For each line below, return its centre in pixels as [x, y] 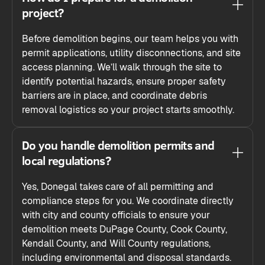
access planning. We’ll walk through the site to [122, 67]
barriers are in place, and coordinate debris [114, 96]
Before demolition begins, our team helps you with [130, 39]
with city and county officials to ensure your [116, 215]
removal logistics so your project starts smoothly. [128, 110]
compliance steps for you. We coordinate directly [128, 201]
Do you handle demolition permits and [118, 145]
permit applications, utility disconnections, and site [131, 53]
